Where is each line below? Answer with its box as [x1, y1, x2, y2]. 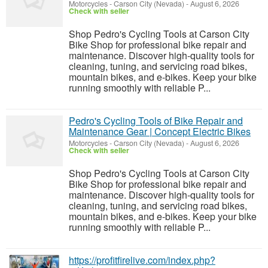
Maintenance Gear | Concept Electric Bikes [69, 124, 251, 138]
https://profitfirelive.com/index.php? [69, 253, 215, 267]
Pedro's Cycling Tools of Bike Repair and [69, 114, 243, 127]
